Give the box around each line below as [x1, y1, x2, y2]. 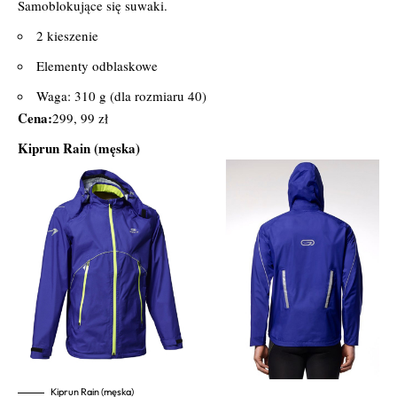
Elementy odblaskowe [36, 56, 158, 74]
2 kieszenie [36, 26, 98, 44]
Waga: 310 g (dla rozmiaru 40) [36, 86, 206, 105]
